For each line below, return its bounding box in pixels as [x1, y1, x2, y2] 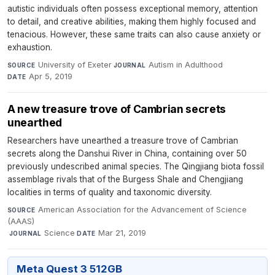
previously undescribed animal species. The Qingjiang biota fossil [7, 161, 264, 172]
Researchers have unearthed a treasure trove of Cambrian [7, 136, 238, 146]
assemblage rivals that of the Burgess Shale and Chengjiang [7, 174, 243, 185]
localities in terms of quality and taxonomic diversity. [7, 187, 212, 198]
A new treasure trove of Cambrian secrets [7, 103, 226, 116]
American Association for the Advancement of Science [37, 205, 247, 215]
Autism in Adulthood [149, 60, 223, 70]
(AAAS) [7, 217, 34, 227]
